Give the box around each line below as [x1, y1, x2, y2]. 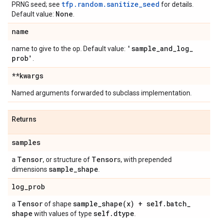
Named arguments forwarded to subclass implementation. [12, 89, 192, 97]
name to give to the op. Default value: [12, 45, 127, 53]
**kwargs [12, 71, 43, 80]
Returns [12, 115, 36, 123]
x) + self [127, 199, 163, 208]
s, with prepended [117, 156, 172, 163]
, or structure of [43, 156, 91, 163]
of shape [43, 200, 73, 208]
